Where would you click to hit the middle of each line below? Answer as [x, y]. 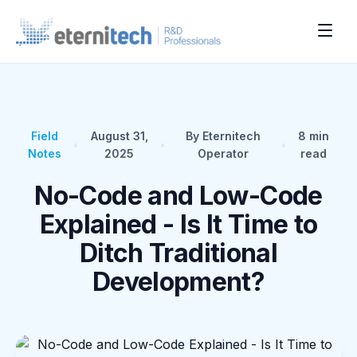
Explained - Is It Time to [178, 224]
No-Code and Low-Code [178, 196]
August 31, [119, 136]
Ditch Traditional [178, 253]
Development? [178, 282]
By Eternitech [223, 136]
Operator [223, 153]
